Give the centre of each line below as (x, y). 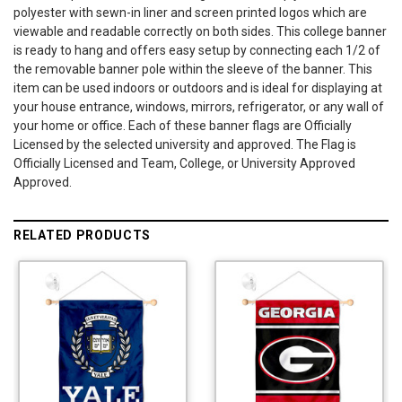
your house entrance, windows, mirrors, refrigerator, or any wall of (199, 106)
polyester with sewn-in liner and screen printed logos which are (190, 12)
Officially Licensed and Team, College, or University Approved (184, 163)
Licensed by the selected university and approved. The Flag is (185, 144)
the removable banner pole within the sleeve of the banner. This (193, 69)
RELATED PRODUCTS (83, 235)
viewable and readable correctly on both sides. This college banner (200, 31)
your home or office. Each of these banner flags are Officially (183, 125)
